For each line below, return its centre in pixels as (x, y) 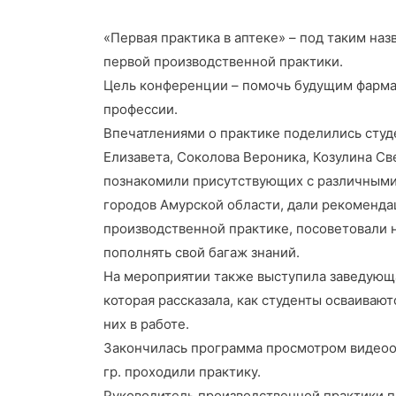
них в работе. (146, 324)
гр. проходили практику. (182, 372)
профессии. (141, 110)
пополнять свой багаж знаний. (202, 253)
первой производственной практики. (223, 62)
